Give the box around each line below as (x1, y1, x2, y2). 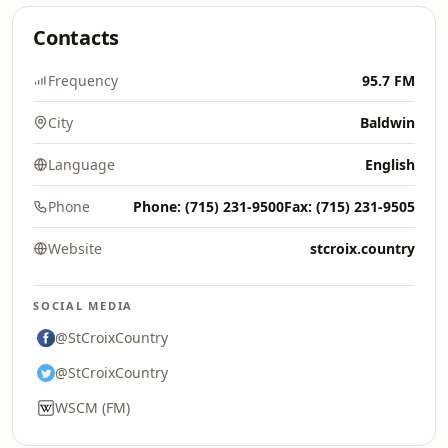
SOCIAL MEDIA (33, 298, 134, 313)
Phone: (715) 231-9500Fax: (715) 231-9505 (133, 197, 415, 216)
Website (48, 239, 102, 258)
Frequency (48, 71, 118, 90)
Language (48, 155, 115, 174)
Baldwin (360, 113, 415, 132)
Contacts (33, 24, 120, 51)
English (365, 155, 415, 174)
